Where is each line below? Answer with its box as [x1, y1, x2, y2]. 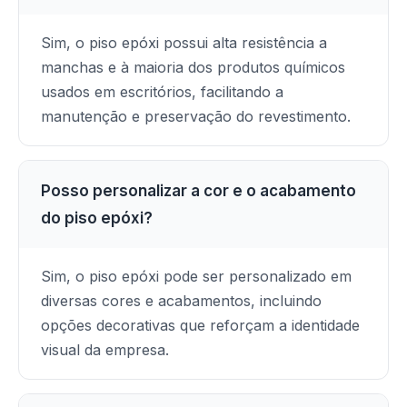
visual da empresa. [41, 341, 169, 359]
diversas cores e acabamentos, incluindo [41, 292, 322, 310]
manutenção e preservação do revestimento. [41, 107, 351, 125]
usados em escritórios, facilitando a [41, 83, 283, 101]
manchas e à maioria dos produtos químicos [41, 58, 345, 76]
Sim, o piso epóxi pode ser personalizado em [41, 267, 352, 285]
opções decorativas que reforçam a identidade [41, 316, 360, 334]
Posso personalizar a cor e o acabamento [41, 182, 356, 200]
